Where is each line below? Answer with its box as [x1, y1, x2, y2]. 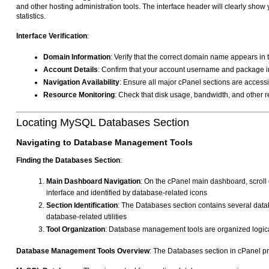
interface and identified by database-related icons [46, 189, 207, 198]
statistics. [16, 12, 46, 21]
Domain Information [43, 53, 110, 62]
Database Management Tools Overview [16, 247, 150, 256]
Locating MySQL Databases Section [16, 116, 189, 129]
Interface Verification [16, 32, 87, 41]
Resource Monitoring [43, 91, 115, 100]
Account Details [43, 65, 98, 74]
